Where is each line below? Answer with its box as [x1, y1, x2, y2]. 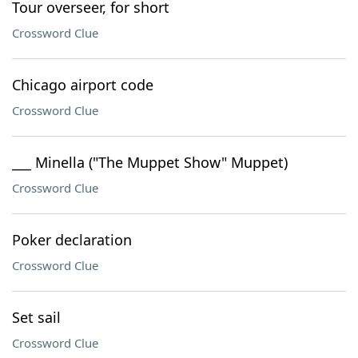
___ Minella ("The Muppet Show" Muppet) [12, 153, 288, 172]
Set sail [12, 308, 61, 327]
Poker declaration [12, 230, 132, 249]
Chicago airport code [12, 75, 153, 94]
